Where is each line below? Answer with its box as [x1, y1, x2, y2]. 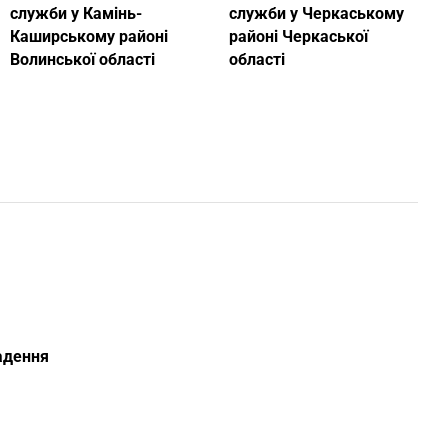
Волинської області [10, 50, 155, 70]
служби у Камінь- [10, 4, 142, 24]
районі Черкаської [229, 27, 368, 47]
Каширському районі [10, 27, 168, 47]
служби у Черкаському [229, 4, 404, 24]
